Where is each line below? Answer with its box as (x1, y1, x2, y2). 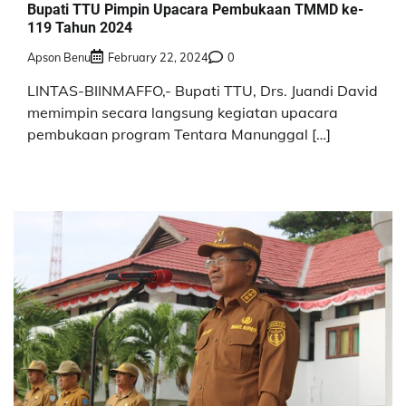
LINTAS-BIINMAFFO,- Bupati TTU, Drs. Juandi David (27, 82, 378, 101)
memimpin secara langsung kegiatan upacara (27, 103, 338, 122)
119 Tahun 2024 (27, 18, 132, 36)
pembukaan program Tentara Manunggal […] (27, 125, 331, 144)
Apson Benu (27, 50, 91, 65)
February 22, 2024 (108, 50, 208, 65)
